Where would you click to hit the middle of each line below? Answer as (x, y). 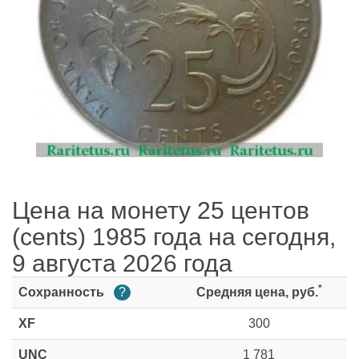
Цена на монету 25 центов (161, 211)
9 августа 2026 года (122, 264)
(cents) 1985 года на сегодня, (174, 237)
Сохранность (63, 292)
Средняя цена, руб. (257, 292)
